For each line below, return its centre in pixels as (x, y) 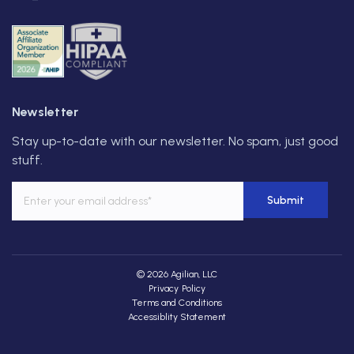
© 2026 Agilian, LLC (177, 274)
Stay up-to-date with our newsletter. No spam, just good (175, 141)
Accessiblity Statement (177, 316)
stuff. (27, 160)
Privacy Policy (177, 288)
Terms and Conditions (177, 302)
